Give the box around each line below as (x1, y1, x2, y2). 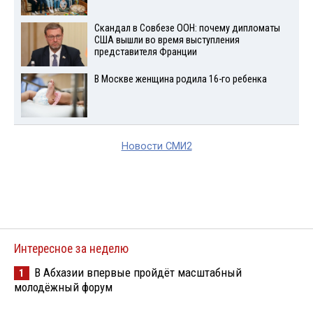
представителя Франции (94, 45, 197, 58)
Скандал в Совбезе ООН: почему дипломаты (94, 22, 280, 34)
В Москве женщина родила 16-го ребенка (94, 73, 267, 85)
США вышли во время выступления (94, 34, 240, 46)
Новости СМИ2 (121, 140, 192, 152)
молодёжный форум (14, 279, 112, 294)
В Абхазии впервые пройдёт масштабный (34, 265, 242, 279)
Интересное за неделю (14, 241, 129, 256)
